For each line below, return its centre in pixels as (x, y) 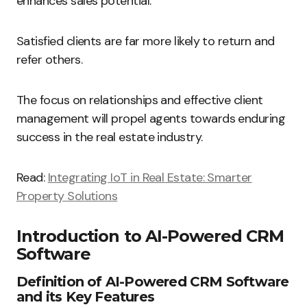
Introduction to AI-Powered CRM (150, 236)
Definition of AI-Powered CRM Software (153, 282)
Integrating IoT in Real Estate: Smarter (150, 177)
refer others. (49, 60)
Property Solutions (67, 196)
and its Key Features (85, 297)
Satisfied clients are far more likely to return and (146, 41)
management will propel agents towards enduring (151, 119)
